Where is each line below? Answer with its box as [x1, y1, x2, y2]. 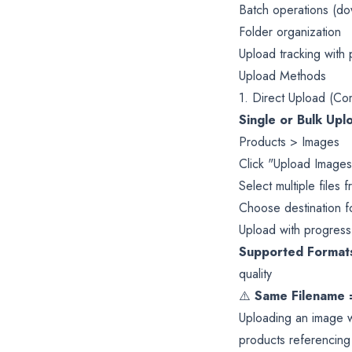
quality [239, 264, 272, 283]
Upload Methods [239, 66, 326, 85]
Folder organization [239, 22, 341, 41]
